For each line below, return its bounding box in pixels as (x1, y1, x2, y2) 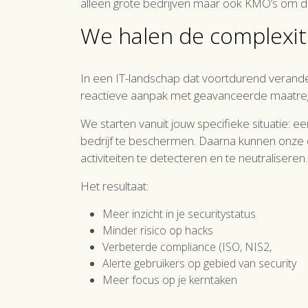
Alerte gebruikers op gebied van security (102, 256, 296, 271)
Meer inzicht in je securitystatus (102, 206, 256, 221)
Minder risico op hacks (102, 223, 213, 238)
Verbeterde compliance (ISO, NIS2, (102, 239, 272, 254)
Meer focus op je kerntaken (102, 272, 237, 287)
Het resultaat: (80, 178, 148, 194)
